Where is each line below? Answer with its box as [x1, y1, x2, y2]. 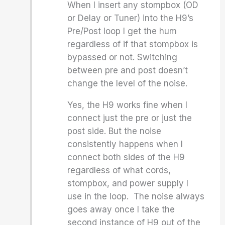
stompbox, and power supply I [67, 178, 189, 188]
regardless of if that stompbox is [67, 39, 198, 49]
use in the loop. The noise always [67, 191, 205, 201]
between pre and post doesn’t [67, 65, 188, 75]
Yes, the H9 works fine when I [67, 100, 188, 110]
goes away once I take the [67, 204, 175, 214]
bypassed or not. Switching [67, 52, 178, 62]
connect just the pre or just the [67, 113, 192, 123]
